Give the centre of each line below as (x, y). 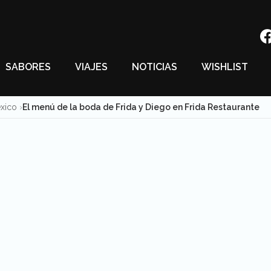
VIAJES (91, 67)
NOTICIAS (155, 67)
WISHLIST (225, 67)
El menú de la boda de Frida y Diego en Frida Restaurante (141, 107)
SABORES (28, 67)
